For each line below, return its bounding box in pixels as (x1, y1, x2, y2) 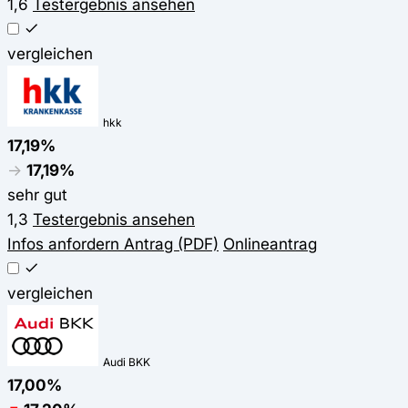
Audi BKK (103, 355, 150, 370)
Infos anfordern (7, 234, 119, 254)
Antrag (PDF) (119, 234, 219, 254)
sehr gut (7, 185, 67, 205)
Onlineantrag (223, 234, 317, 254)
